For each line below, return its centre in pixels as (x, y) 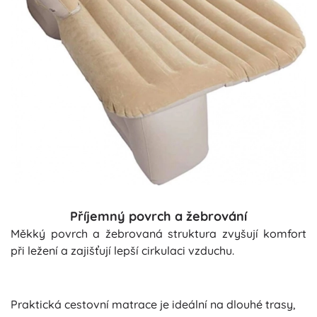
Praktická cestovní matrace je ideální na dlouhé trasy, (153, 305)
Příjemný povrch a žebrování (158, 217)
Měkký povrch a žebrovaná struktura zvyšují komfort (158, 234)
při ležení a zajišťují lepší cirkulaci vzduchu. (122, 251)
